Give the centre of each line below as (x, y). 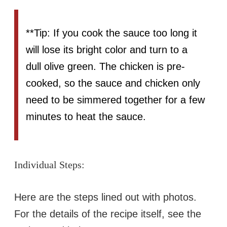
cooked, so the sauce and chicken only (113, 83)
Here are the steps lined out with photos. (105, 197)
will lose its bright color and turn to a (107, 50)
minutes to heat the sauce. (86, 117)
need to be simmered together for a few (115, 100)
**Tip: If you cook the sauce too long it (111, 33)
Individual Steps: (49, 165)
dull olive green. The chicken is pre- (105, 67)
